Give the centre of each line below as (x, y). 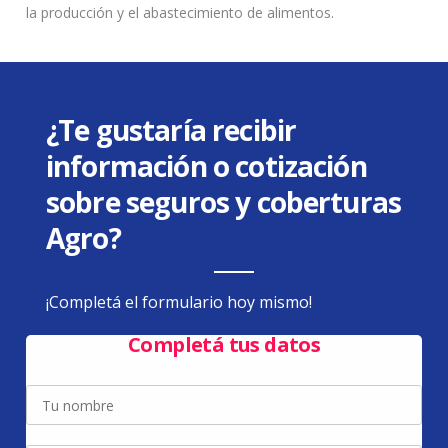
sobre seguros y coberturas (223, 202)
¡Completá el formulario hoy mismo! (178, 302)
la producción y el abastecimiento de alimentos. (180, 13)
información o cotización (206, 166)
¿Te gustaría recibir (171, 130)
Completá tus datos (224, 345)
